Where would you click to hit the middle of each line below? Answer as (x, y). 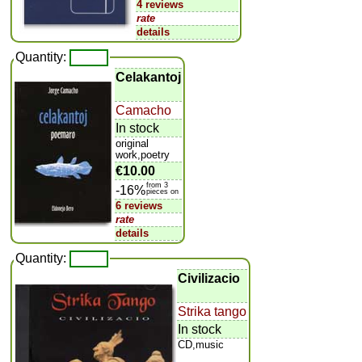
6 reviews (139, 205)
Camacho (144, 110)
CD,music (201, 344)
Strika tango (213, 311)
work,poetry (143, 154)
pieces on (163, 191)
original (134, 143)
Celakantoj (149, 77)
